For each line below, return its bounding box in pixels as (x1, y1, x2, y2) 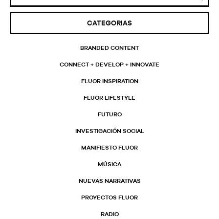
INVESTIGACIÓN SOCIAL (75, 127, 144, 134)
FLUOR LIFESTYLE (84, 94, 135, 101)
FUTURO (97, 110, 122, 118)
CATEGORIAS (87, 19, 132, 27)
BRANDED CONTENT (80, 44, 139, 51)
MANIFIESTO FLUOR (81, 144, 138, 151)
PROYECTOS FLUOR (81, 194, 138, 201)
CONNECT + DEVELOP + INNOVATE (60, 61, 159, 68)
